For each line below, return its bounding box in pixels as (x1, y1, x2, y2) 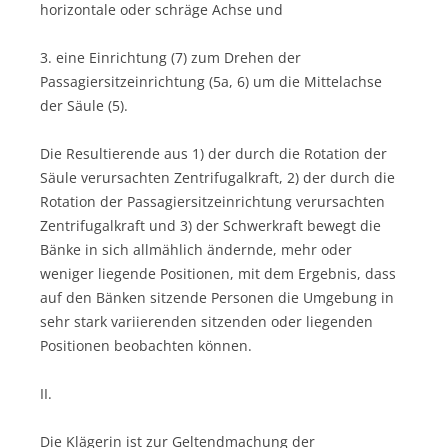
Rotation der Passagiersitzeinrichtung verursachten (40, 191, 385, 211)
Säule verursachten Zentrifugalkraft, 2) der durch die (40, 167, 395, 187)
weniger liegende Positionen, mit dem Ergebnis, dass (40, 263, 396, 283)
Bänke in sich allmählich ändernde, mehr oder (40, 239, 352, 259)
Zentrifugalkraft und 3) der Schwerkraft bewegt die (40, 215, 381, 235)
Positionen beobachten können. (40, 335, 252, 355)
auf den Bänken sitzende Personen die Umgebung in (40, 287, 394, 307)
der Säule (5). (40, 95, 128, 115)
